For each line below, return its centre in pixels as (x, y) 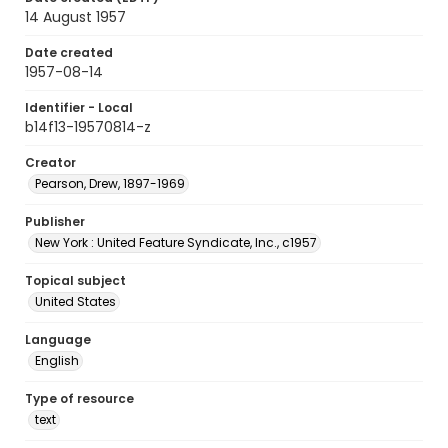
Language (58, 339)
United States (75, 301)
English (57, 360)
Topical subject (75, 280)
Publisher (55, 221)
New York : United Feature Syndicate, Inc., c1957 (176, 242)
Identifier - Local (79, 107)
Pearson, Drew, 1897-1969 (110, 183)
